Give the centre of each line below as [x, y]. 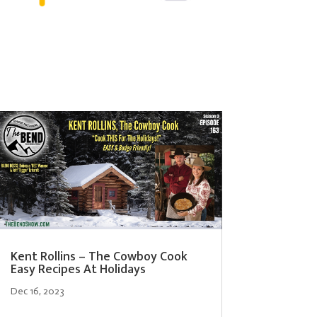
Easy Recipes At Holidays [78, 270]
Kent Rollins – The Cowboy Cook [99, 257]
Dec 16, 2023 [37, 292]
